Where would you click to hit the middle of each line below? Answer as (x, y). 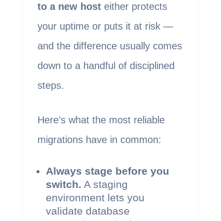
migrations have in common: (99, 140)
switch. (63, 184)
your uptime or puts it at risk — (105, 26)
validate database (88, 211)
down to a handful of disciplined (106, 66)
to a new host (69, 7)
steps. (51, 86)
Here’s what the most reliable (101, 120)
